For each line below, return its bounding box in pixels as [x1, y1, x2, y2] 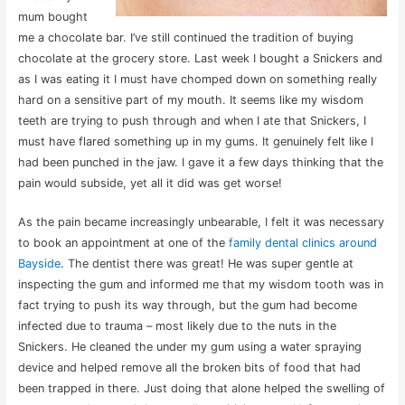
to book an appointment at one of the [17, 236, 229, 250]
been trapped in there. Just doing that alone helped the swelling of [17, 381, 385, 396]
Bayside [17, 257, 61, 271]
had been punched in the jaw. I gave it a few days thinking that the [17, 155, 383, 169]
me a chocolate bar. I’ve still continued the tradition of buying [17, 31, 353, 44]
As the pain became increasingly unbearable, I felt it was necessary [17, 215, 384, 230]
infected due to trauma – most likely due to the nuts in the [17, 319, 336, 334]
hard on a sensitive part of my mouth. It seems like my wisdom [17, 93, 363, 107]
